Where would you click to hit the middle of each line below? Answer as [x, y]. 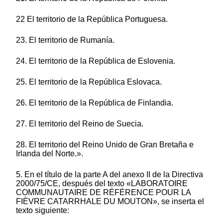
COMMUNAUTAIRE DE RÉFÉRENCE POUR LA [103, 192]
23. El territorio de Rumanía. [65, 40]
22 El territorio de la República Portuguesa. [92, 19]
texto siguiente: [43, 210]
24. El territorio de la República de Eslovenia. [96, 61]
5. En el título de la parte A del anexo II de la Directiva [110, 174]
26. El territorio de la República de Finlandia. [95, 103]
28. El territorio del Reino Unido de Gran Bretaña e [105, 144]
